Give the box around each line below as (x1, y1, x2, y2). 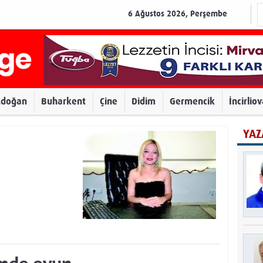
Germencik (170, 96, 215, 107)
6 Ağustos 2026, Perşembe (128, 9, 227, 19)
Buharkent (41, 96, 86, 107)
